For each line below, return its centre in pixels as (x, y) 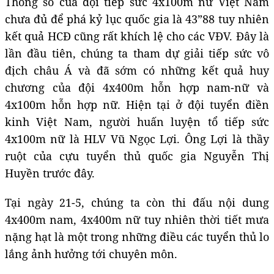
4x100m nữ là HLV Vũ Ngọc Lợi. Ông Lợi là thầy (137, 139)
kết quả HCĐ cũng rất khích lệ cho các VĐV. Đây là (137, 36)
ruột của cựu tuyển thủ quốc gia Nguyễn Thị (137, 156)
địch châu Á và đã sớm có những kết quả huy (137, 70)
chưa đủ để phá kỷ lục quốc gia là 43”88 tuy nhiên (137, 19)
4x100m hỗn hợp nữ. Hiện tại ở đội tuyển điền (137, 104)
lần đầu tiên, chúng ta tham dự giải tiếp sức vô (137, 53)
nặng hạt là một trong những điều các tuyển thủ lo (137, 236)
